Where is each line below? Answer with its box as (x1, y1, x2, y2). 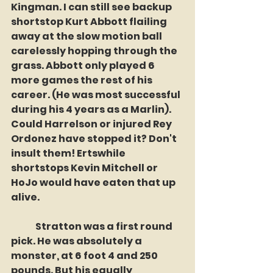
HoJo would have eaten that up (11, 175, 177, 190)
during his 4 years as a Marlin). (11, 102, 173, 117)
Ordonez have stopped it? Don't (11, 132, 179, 146)
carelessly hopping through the (11, 44, 179, 58)
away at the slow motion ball (11, 29, 164, 44)
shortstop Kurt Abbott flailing (11, 15, 169, 29)
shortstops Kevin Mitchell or (11, 161, 160, 175)
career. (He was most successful (11, 88, 182, 102)
